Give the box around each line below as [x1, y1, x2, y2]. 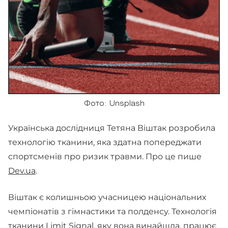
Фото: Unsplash [83, 101, 145, 107]
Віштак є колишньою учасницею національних [8, 192, 206, 202]
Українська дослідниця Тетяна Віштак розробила [8, 123, 215, 133]
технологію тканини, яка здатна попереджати [8, 137, 202, 147]
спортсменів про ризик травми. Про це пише [8, 152, 202, 161]
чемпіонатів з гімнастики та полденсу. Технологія [8, 207, 217, 216]
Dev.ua [8, 166, 36, 176]
